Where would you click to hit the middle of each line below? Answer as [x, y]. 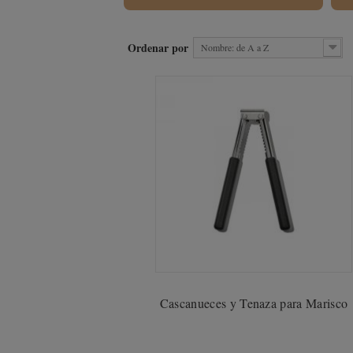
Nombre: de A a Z [235, 47]
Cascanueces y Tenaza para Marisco [254, 303]
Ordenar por [158, 48]
